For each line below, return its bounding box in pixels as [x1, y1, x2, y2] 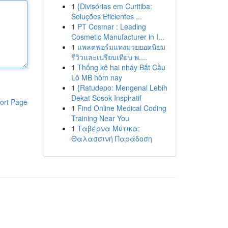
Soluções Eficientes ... [71, 11, 142, 21]
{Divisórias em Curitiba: [77, 1, 152, 11]
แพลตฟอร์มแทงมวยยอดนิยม [77, 42, 165, 52]
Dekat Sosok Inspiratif [71, 93, 141, 103]
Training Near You [71, 113, 129, 123]
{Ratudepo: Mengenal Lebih [77, 82, 167, 93]
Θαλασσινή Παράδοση [71, 133, 152, 144]
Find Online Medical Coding [77, 103, 166, 113]
